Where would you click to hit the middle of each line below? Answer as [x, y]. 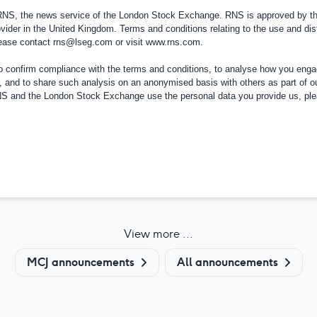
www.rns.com [173, 42]
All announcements [227, 262]
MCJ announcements [80, 262]
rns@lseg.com [82, 42]
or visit [129, 42]
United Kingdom [81, 28]
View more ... [158, 234]
